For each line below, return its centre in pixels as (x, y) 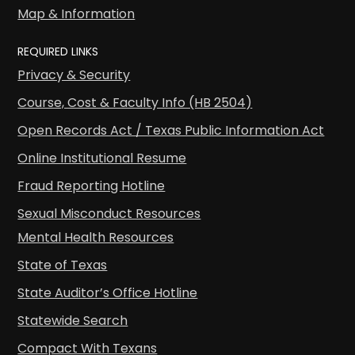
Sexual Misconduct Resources (109, 214)
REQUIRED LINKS (58, 52)
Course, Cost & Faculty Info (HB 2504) (135, 103)
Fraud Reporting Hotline (92, 186)
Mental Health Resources (96, 238)
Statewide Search (73, 321)
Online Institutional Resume (102, 158)
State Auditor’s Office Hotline (108, 293)
